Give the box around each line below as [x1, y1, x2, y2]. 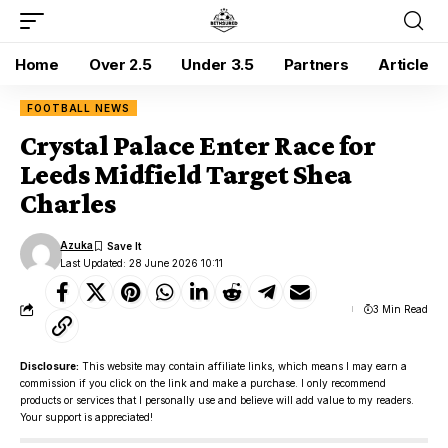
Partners [283, 54, 349, 74]
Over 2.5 [88, 54, 152, 74]
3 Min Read [373, 302, 428, 315]
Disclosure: [20, 360, 79, 372]
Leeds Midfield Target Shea [20, 159, 352, 190]
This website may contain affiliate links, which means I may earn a [79, 360, 407, 372]
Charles [20, 188, 116, 219]
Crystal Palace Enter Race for [20, 130, 376, 161]
